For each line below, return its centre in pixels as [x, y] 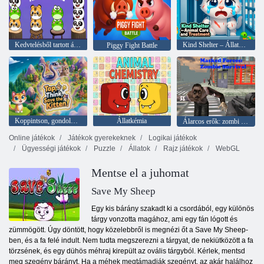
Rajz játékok [182, 149]
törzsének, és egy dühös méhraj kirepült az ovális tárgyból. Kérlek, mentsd [127, 251]
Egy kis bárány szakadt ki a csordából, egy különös [173, 209]
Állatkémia [132, 121]
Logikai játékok [172, 138]
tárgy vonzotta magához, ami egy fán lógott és [164, 220]
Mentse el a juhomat [140, 173]
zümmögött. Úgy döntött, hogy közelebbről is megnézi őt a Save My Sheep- [128, 230]
